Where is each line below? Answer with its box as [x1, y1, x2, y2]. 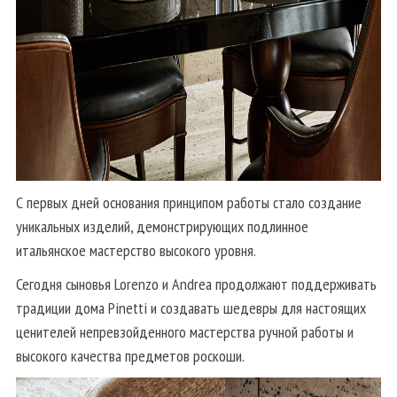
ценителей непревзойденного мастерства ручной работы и [16, 321, 354, 342]
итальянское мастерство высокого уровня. [16, 239, 256, 261]
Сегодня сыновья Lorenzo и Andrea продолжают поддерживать [16, 273, 377, 294]
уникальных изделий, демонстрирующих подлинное [16, 215, 308, 237]
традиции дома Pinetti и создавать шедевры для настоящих [16, 297, 366, 318]
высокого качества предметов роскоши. [16, 345, 245, 366]
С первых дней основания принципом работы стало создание [16, 191, 362, 213]
